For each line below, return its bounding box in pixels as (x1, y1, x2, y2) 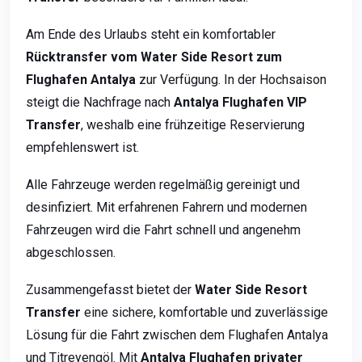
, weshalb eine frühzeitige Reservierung (81, 116, 305, 133)
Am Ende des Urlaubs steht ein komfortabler (26, 26, 276, 42)
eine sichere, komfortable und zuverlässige (81, 304, 328, 320)
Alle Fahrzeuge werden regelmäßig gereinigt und (26, 176, 300, 192)
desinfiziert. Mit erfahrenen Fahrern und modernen (26, 199, 307, 215)
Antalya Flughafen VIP (174, 94, 307, 110)
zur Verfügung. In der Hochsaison (136, 71, 326, 87)
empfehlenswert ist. (26, 139, 139, 155)
